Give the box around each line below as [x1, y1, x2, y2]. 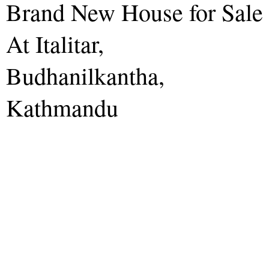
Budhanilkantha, [6, 59, 165, 91]
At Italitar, [6, 27, 104, 59]
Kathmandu [6, 91, 118, 123]
